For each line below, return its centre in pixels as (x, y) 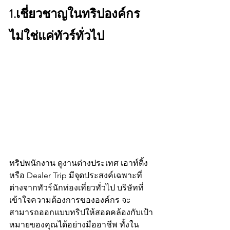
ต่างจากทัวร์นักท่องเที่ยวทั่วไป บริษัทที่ (76, 187)
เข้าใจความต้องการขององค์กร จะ (70, 200)
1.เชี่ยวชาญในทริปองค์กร (76, 14)
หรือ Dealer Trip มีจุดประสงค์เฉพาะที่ (76, 175)
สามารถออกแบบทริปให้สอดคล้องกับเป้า (81, 212)
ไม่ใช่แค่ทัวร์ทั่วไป (59, 36)
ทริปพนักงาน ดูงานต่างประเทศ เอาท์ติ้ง (80, 163)
